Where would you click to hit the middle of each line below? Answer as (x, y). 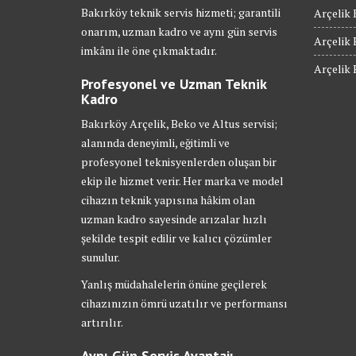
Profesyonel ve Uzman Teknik (174, 84)
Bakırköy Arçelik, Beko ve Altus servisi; (179, 124)
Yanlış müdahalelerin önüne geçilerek (174, 284)
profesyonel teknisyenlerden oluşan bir (179, 162)
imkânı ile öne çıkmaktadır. (149, 50)
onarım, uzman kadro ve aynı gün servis (179, 31)
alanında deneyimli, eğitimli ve (155, 143)
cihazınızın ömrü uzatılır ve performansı (184, 303)
